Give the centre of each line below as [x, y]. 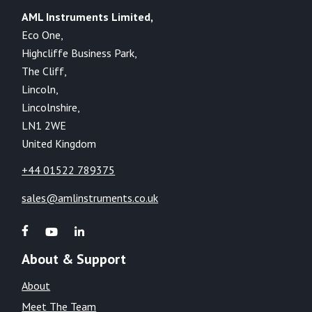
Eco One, [43, 34]
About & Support [74, 259]
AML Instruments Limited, [88, 16]
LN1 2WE [44, 125]
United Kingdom [59, 143]
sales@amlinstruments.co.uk [90, 197]
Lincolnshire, [51, 107]
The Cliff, [45, 71]
